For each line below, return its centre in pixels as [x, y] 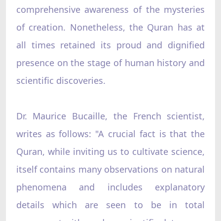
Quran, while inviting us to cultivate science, [110, 151]
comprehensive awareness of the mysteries [110, 9]
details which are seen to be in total [110, 204]
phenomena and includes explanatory [110, 187]
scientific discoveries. [61, 80]
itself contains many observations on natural [110, 169]
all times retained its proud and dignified [110, 45]
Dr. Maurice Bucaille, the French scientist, [110, 116]
